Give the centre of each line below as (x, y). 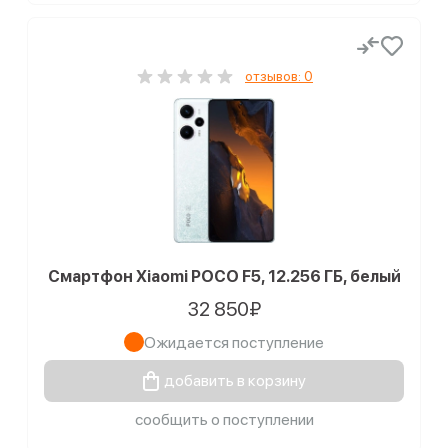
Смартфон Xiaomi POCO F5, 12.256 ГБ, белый (224, 276)
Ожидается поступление (234, 342)
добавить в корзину (234, 380)
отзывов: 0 (279, 76)
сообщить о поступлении (224, 419)
